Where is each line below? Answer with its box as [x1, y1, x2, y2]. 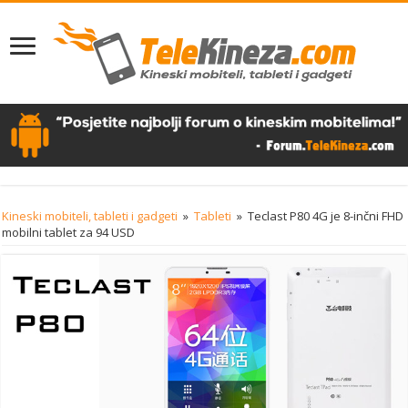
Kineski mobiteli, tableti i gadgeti [2, 207, 178, 224]
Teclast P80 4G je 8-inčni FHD [248, 207, 404, 224]
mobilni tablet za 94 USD [2, 223, 136, 240]
